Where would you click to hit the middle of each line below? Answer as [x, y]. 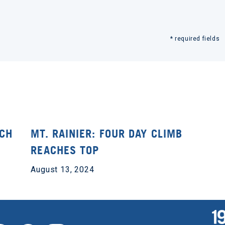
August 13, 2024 [63, 170]
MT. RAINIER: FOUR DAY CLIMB [107, 134]
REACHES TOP [65, 150]
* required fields [195, 39]
